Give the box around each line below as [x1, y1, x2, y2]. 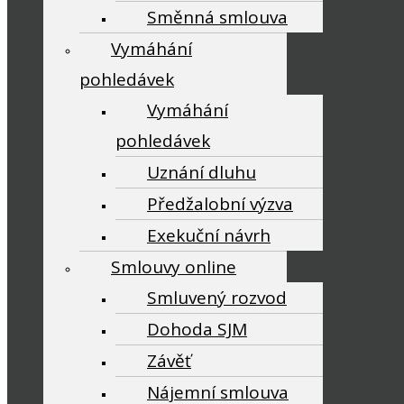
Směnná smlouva [147, 5, 288, 29]
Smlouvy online [111, 255, 236, 279]
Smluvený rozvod [147, 286, 287, 309]
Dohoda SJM [147, 317, 247, 341]
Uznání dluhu [147, 161, 256, 184]
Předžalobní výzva [147, 192, 293, 216]
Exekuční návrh [147, 224, 271, 247]
